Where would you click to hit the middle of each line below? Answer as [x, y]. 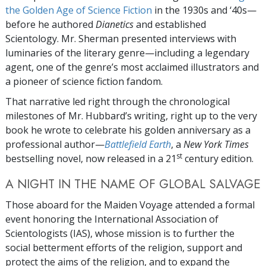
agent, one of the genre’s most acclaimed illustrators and [132, 67]
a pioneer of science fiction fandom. [84, 82]
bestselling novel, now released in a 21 [91, 159]
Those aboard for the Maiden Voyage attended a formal [130, 205]
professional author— [55, 145]
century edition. [218, 159]
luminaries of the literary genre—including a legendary [127, 53]
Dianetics [116, 25]
